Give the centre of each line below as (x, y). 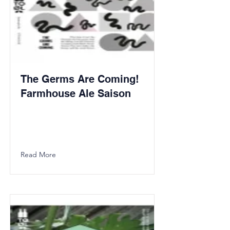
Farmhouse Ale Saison (76, 93)
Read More (38, 155)
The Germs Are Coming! (80, 79)
